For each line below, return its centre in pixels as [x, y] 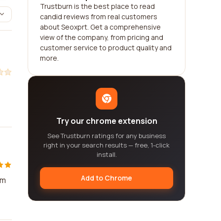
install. [107, 154]
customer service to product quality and [106, 48]
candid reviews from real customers [99, 17]
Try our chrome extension [107, 121]
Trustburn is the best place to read [97, 6]
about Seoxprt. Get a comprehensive [100, 27]
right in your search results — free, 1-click [107, 145]
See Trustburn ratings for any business [107, 136]
